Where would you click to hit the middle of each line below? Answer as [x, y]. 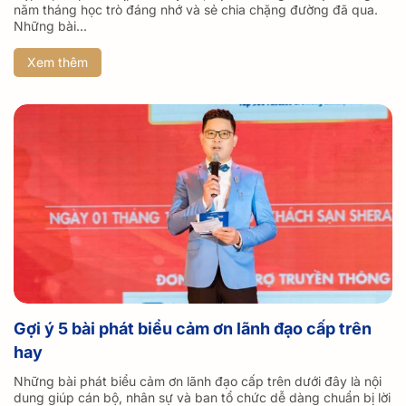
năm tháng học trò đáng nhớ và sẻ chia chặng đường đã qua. [196, 10]
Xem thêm [58, 63]
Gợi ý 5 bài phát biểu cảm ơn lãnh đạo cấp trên [193, 329]
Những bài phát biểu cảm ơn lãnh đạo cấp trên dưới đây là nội [198, 382]
